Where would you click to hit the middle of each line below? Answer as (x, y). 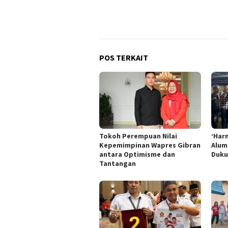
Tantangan (118, 164)
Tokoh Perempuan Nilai (138, 136)
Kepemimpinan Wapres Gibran (150, 145)
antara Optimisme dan (137, 154)
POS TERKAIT (124, 58)
